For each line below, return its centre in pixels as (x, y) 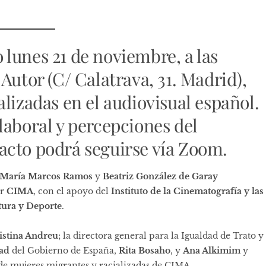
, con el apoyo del (72, 191)
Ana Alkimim (212, 251)
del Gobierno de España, (64, 251)
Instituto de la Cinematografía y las (187, 191)
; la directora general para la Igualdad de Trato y (161, 236)
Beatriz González (140, 177)
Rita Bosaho (145, 251)
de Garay (198, 177)
